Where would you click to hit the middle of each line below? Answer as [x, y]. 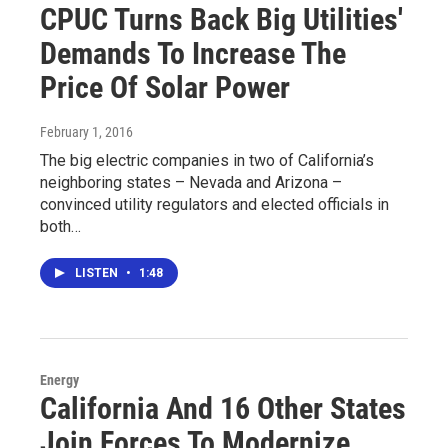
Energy [59, 380]
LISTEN [98, 273]
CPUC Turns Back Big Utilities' [221, 20]
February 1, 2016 [86, 132]
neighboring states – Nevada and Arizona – [191, 183]
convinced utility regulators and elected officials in [214, 205]
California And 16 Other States [223, 409]
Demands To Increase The [193, 54]
